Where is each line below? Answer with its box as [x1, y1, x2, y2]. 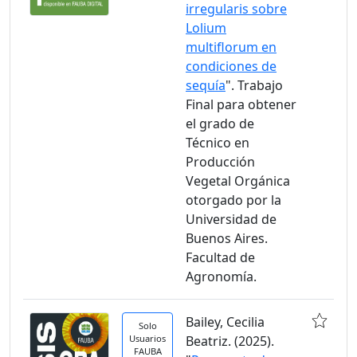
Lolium [186, 19, 226, 37]
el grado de [186, 115, 254, 132]
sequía [186, 76, 226, 94]
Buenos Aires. [186, 229, 268, 247]
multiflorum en [186, 38, 277, 56]
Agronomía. [186, 268, 257, 285]
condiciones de [186, 57, 277, 75]
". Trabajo [226, 76, 283, 94]
